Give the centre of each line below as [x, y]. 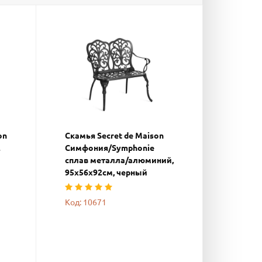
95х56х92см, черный [106, 173]
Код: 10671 [86, 203]
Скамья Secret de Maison [114, 136]
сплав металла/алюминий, [119, 161]
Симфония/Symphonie [110, 148]
